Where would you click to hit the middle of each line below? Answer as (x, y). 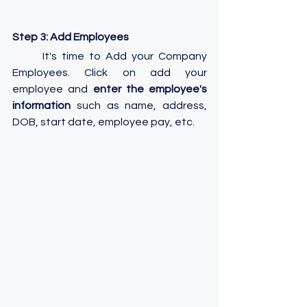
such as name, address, (139, 105)
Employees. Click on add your (110, 72)
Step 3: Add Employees (71, 37)
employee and (53, 89)
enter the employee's (150, 89)
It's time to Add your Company (27, 56)
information (41, 105)
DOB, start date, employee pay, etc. (103, 122)
